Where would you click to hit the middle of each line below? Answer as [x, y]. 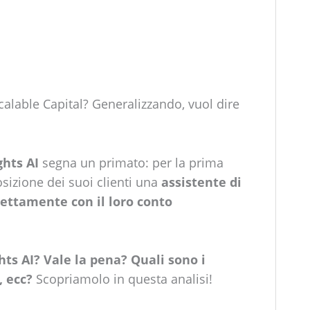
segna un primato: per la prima [131, 162]
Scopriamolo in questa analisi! [122, 279]
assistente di [201, 182]
